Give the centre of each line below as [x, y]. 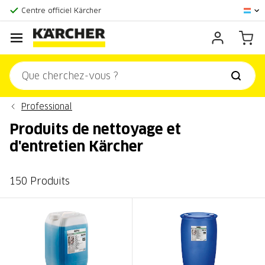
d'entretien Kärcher [76, 146]
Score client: [44, 11]
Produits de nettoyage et [95, 129]
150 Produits [40, 181]
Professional [47, 106]
